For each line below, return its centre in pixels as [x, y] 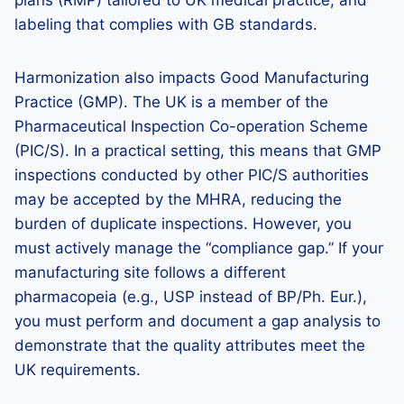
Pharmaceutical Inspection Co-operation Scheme [191, 126]
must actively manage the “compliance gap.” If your [199, 248]
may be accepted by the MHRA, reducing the [178, 199]
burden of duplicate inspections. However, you [183, 224]
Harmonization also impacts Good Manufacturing [192, 78]
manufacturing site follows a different [150, 272]
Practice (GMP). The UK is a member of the [171, 102]
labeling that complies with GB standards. [166, 24]
